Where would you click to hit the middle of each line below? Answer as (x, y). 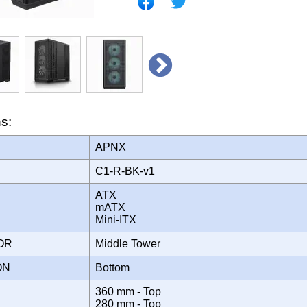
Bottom (115, 267)
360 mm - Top (128, 291)
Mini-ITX (119, 219)
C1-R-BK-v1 (129, 171)
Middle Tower (131, 243)
